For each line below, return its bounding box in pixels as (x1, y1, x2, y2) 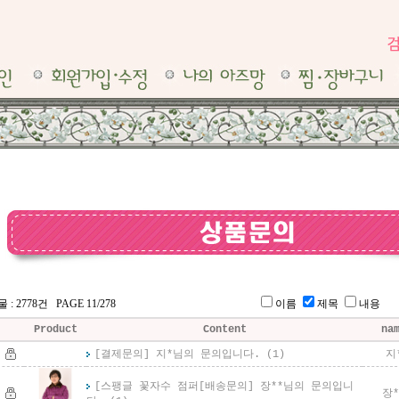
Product (33, 323, 77, 336)
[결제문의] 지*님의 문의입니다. (94, 348, 260, 361)
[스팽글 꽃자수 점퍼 (94, 380, 199, 393)
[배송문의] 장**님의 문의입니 (199, 380, 354, 393)
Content (202, 323, 247, 336)
